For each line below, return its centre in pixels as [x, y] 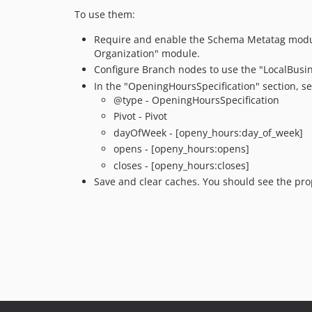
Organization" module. [147, 53]
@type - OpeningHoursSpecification [196, 100]
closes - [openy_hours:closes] [181, 165]
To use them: [105, 14]
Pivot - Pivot [140, 116]
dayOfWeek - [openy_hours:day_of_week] [208, 132]
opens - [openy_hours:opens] [181, 149]
